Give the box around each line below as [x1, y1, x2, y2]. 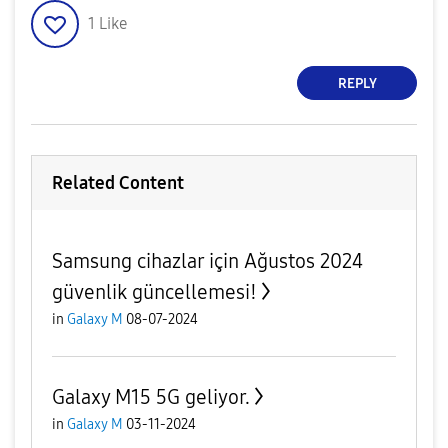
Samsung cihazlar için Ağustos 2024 [52, 249, 363, 273]
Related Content [52, 172, 184, 194]
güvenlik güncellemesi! [52, 280, 257, 304]
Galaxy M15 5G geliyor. [52, 385, 250, 409]
